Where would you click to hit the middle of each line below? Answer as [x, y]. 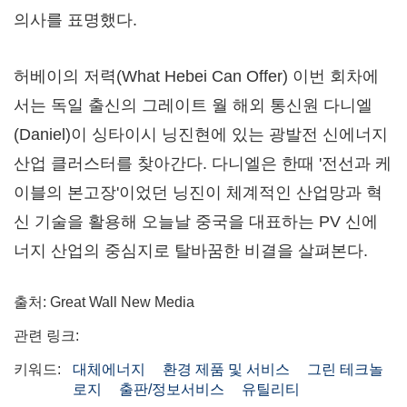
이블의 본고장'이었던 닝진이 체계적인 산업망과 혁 [198, 193]
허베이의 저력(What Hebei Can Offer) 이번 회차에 [196, 77]
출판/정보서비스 [172, 390]
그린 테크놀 [345, 370]
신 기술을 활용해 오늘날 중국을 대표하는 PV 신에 [196, 222]
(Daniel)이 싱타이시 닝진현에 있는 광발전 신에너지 [201, 135]
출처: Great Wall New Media [104, 303]
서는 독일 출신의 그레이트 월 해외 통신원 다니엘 [193, 106]
